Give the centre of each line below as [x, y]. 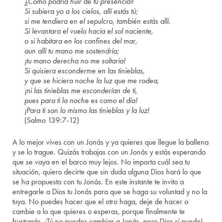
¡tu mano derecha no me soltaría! [75, 61]
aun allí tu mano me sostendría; [72, 51]
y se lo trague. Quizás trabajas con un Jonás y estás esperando [109, 152]
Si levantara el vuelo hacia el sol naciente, [89, 31]
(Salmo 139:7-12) [52, 120]
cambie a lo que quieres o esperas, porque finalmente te [99, 212]
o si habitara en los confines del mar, [81, 41]
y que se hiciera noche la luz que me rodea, [92, 81]
